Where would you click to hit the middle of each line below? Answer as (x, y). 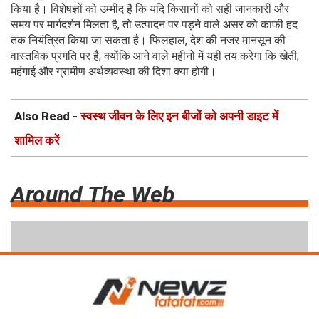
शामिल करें (37, 140)
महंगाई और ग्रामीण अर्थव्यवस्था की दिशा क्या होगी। (114, 71)
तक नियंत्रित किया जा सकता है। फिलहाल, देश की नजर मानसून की (148, 40)
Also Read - (47, 116)
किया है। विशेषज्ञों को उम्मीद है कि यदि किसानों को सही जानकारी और (150, 9)
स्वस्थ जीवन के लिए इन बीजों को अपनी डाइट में (179, 116)
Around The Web (93, 194)
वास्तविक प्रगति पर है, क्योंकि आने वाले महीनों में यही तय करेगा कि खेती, (155, 56)
